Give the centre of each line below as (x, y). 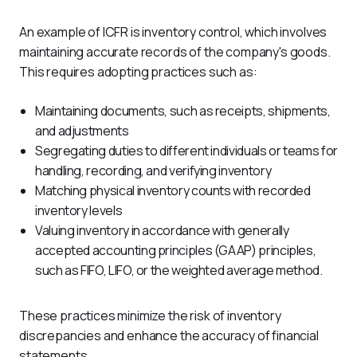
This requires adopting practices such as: (138, 72)
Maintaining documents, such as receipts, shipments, (183, 111)
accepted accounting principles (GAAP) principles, (176, 250)
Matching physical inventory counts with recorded (173, 190)
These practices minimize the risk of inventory (151, 316)
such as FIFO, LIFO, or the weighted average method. (179, 270)
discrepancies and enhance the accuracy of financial (170, 335)
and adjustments (82, 131)
